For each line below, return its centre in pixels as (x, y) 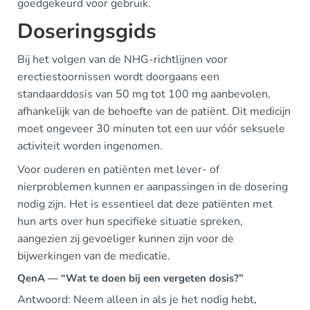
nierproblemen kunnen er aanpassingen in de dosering (153, 187)
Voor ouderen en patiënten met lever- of (118, 170)
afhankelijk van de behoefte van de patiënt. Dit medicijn (154, 111)
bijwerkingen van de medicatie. (94, 256)
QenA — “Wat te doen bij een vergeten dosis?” (130, 278)
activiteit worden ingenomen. (90, 146)
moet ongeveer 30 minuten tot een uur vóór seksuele (151, 129)
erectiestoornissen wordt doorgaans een (118, 77)
